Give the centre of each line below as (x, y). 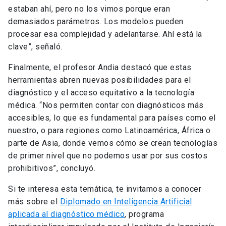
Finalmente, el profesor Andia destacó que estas (100, 68)
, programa (144, 214)
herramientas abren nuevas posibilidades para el (100, 80)
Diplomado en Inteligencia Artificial (126, 202)
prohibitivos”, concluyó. (52, 168)
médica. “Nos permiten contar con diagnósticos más (106, 105)
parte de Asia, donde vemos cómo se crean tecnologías (113, 143)
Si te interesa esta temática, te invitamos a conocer (105, 189)
